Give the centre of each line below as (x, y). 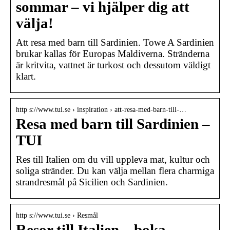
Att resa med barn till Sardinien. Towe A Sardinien (115, 42)
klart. (26, 76)
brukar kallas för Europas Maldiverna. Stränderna (113, 53)
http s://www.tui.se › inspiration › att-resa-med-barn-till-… (101, 109)
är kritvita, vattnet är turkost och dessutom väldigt (113, 65)
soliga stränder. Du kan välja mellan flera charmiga (115, 170)
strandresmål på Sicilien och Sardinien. (92, 182)
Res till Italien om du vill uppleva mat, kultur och (113, 159)
